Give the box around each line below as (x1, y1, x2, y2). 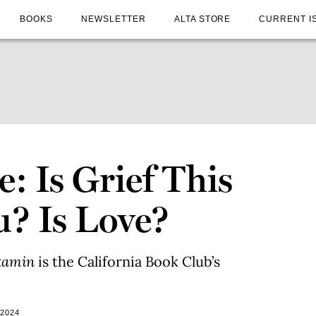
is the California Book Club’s (38, 253, 220, 270)
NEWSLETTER (81, 13, 146, 24)
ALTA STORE (174, 13, 231, 24)
